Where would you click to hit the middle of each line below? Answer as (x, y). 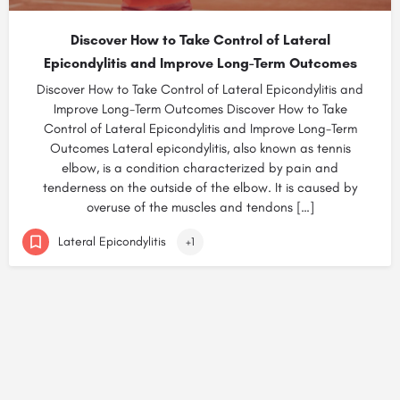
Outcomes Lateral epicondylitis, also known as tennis (200, 148)
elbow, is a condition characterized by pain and (200, 168)
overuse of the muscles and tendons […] (200, 207)
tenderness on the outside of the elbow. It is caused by (200, 187)
